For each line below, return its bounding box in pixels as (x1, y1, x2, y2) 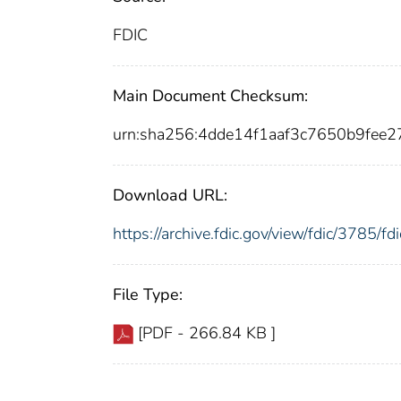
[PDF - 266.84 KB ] (138, 322, 276, 345)
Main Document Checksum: (113, 85, 308, 107)
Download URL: (113, 184, 227, 207)
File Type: (113, 284, 183, 306)
